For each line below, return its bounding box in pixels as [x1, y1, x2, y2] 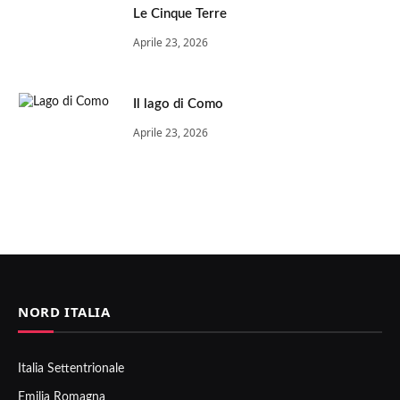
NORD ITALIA [18, 302, 111, 321]
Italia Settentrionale [18, 362, 124, 375]
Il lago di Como [133, 96, 223, 111]
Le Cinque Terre [133, 6, 227, 21]
